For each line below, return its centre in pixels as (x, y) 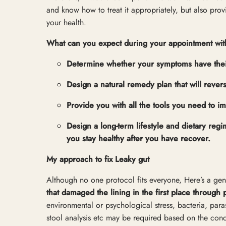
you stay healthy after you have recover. (138, 138)
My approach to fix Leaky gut (98, 159)
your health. (66, 22)
